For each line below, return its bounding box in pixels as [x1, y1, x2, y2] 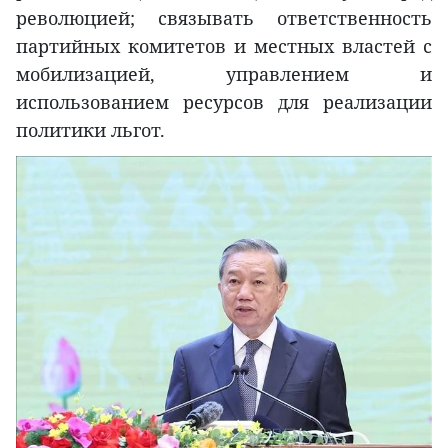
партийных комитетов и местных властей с [16, 34, 432, 59]
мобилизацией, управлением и [16, 62, 432, 87]
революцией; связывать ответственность [16, 6, 432, 31]
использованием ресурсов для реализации [16, 90, 432, 115]
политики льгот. [16, 118, 165, 143]
